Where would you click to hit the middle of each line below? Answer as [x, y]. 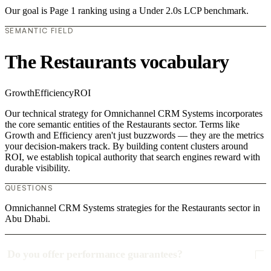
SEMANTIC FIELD [39, 31]
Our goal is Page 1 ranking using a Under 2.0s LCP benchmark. [127, 11]
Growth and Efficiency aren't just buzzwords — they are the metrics [134, 135]
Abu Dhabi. [28, 219]
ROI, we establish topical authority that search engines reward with [132, 157]
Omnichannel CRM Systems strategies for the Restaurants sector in [132, 208]
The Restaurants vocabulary [117, 61]
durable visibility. [38, 168]
